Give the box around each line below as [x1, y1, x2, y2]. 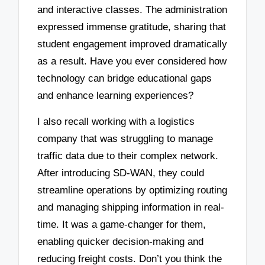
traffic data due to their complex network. [37, 150, 219, 162]
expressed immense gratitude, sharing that [37, 21, 227, 33]
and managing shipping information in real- [37, 202, 225, 214]
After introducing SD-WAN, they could [37, 167, 205, 179]
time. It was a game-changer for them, [37, 219, 206, 231]
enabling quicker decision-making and [37, 236, 204, 248]
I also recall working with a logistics [37, 116, 195, 128]
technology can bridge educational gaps [37, 72, 212, 84]
